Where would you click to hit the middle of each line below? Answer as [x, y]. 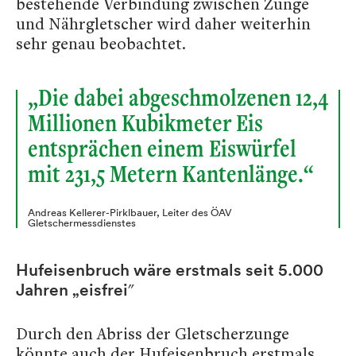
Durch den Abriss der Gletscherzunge [153, 334]
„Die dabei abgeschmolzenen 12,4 [178, 98]
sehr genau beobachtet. [101, 44]
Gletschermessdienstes [82, 223]
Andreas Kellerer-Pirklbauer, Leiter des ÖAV [130, 213]
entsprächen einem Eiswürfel [162, 149]
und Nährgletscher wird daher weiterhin [163, 24]
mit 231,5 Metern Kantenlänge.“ [171, 174]
